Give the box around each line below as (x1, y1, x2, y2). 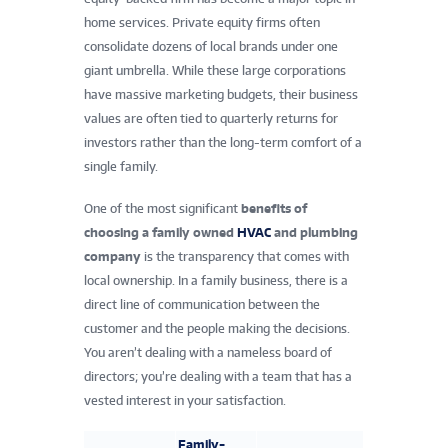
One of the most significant (84, 201, 241, 217)
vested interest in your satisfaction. (84, 393, 286, 409)
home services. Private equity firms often (84, 15, 320, 31)
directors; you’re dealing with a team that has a (84, 369, 352, 385)
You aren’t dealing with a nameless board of (84, 345, 332, 361)
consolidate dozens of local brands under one (84, 39, 338, 55)
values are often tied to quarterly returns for (84, 111, 338, 127)
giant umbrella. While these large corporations (84, 63, 346, 79)
